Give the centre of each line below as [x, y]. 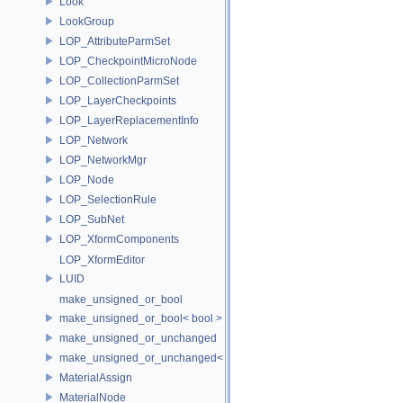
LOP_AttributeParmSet [115, 41]
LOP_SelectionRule [108, 199]
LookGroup [87, 21]
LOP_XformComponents [119, 239]
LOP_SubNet [92, 219]
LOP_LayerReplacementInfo [129, 120]
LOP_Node [87, 179]
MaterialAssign [96, 377]
